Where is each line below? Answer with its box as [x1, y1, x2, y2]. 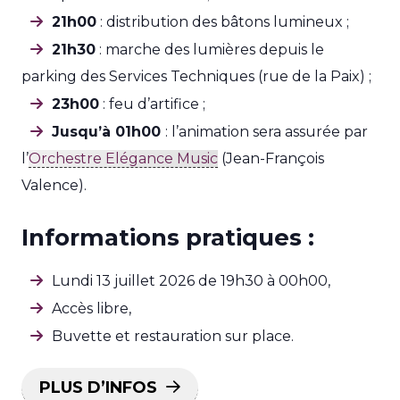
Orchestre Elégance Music [29, 150, 218, 167]
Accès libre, [52, 300, 131, 317]
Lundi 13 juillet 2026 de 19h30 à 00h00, [52, 272, 330, 289]
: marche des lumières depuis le [96, 41, 324, 58]
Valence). [21, 177, 87, 194]
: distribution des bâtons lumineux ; [96, 13, 349, 30]
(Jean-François [218, 150, 324, 167]
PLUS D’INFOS [39, 378, 157, 397]
